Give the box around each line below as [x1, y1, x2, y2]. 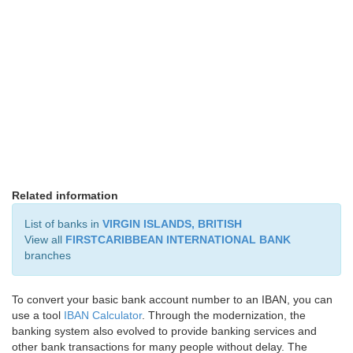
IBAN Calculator [64, 309, 142, 321]
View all [24, 233, 65, 246]
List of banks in [24, 217, 102, 230]
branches [24, 249, 71, 262]
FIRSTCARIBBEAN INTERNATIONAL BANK [65, 233, 291, 246]
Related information [12, 189, 118, 202]
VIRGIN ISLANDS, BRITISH [102, 217, 242, 230]
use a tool [12, 309, 64, 321]
